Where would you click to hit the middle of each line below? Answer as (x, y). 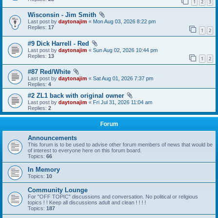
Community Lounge (58, 190)
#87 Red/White (49, 72)
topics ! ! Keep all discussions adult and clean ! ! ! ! (87, 203)
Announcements (52, 138)
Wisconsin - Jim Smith (62, 15)
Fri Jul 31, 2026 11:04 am (123, 102)
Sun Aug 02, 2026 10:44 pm (125, 50)
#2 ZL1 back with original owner (76, 96)
